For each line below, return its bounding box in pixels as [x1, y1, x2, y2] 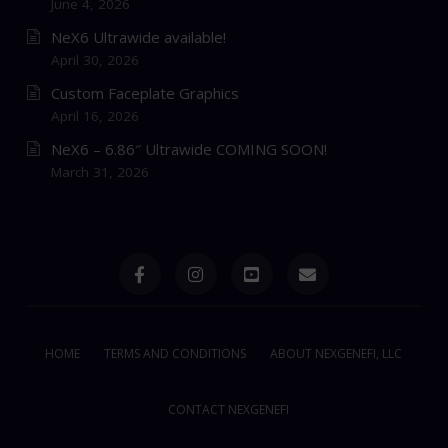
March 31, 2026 [50, 163, 149, 182]
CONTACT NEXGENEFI [168, 401, 290, 419]
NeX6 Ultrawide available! [50, 27, 226, 48]
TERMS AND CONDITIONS [104, 345, 247, 363]
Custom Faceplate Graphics [50, 83, 239, 104]
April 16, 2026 [50, 107, 139, 126]
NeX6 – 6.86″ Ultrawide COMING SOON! [50, 139, 327, 160]
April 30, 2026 [50, 51, 139, 70]
